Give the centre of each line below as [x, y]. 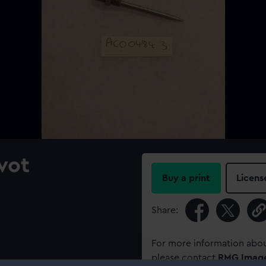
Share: [165, 210]
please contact [185, 258]
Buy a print [186, 178]
